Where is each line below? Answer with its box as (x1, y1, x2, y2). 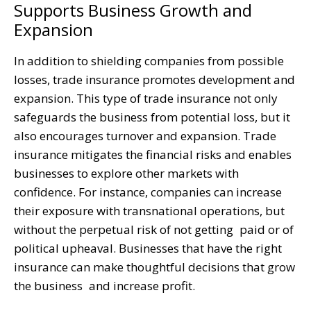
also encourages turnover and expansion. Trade (14, 127, 276, 144)
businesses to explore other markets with (14, 165, 239, 181)
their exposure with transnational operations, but (14, 202, 285, 219)
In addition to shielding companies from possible (14, 52, 284, 69)
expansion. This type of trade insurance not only (14, 90, 278, 106)
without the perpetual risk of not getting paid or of (14, 221, 294, 237)
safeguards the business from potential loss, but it (14, 108, 290, 125)
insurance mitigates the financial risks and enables (14, 146, 292, 162)
